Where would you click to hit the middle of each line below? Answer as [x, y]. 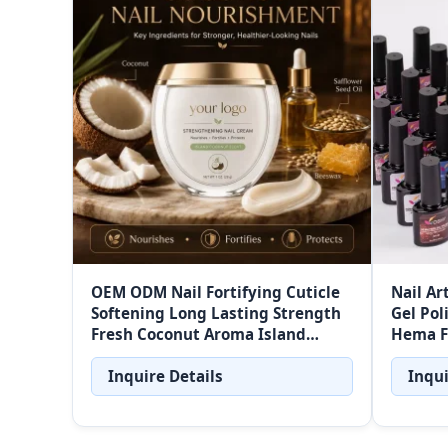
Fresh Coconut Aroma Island [198, 334]
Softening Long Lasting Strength [216, 313]
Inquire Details [165, 376]
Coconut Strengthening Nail [198, 355]
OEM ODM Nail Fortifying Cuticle [215, 292]
